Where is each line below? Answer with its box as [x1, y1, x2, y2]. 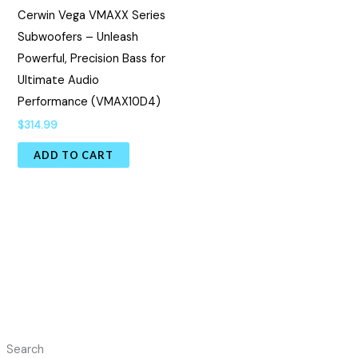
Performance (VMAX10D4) [18, 93, 161, 109]
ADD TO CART [34, 148, 114, 161]
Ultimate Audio [18, 72, 100, 88]
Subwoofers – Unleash [18, 29, 139, 45]
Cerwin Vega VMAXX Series [18, 7, 166, 23]
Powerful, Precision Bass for [18, 50, 166, 66]
